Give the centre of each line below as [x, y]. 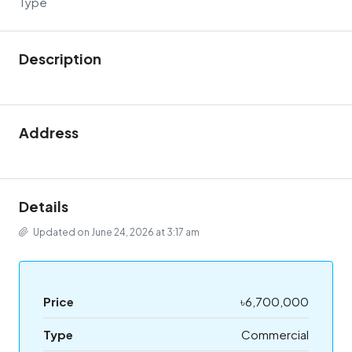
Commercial [275, 334]
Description [60, 59]
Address [49, 132]
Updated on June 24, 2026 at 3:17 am [115, 232]
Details [44, 206]
